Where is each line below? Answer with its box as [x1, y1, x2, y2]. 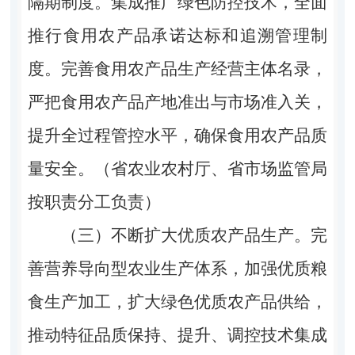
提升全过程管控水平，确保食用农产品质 [27, 125, 328, 145]
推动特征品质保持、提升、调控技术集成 [27, 325, 328, 345]
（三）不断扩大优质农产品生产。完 [60, 225, 328, 245]
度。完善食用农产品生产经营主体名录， [27, 59, 328, 78]
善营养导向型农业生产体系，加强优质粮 [27, 258, 328, 278]
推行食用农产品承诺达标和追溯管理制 [27, 25, 328, 45]
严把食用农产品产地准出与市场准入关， [27, 92, 328, 112]
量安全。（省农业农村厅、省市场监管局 [27, 158, 328, 178]
